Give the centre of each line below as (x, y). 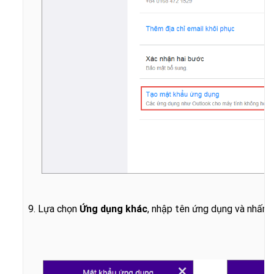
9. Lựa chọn (54, 209)
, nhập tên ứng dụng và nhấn (209, 209)
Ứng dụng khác (113, 209)
